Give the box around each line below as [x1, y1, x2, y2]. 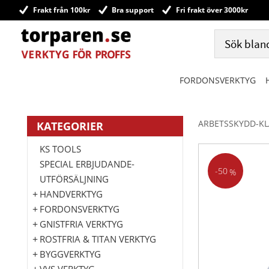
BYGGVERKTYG [40, 247, 101, 260]
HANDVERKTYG [40, 187, 103, 200]
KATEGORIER [37, 118, 103, 133]
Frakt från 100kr [32, 5, 90, 14]
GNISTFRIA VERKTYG [40, 217, 123, 230]
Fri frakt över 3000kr [175, 5, 248, 14]
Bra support [112, 5, 154, 14]
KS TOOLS [40, 142, 81, 155]
